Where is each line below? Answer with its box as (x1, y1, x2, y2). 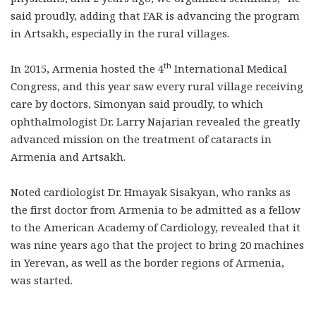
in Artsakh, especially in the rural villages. (11, 25, 229, 40)
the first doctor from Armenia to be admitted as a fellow (11, 202, 300, 217)
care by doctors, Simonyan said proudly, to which (11, 96, 263, 111)
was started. (11, 272, 73, 287)
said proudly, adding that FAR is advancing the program (11, 8, 300, 23)
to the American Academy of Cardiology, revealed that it (11, 219, 300, 234)
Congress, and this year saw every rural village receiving (11, 78, 303, 93)
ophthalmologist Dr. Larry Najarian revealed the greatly (11, 114, 300, 128)
